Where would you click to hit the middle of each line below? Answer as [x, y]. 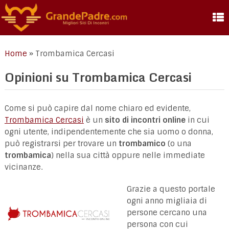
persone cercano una [167, 213]
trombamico [142, 144]
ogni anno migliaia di [167, 201]
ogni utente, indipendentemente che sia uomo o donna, [109, 132]
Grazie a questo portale [171, 189]
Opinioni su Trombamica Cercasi [98, 77]
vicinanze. [23, 167]
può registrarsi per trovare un [61, 144]
